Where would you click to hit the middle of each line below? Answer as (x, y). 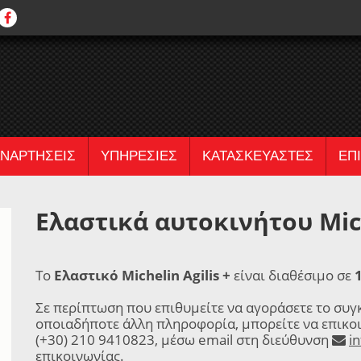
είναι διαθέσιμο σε (293, 275)
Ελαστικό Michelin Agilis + (142, 275)
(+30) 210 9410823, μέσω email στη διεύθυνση (184, 340)
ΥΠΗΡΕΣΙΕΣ (139, 156)
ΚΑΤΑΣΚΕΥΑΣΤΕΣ (258, 156)
